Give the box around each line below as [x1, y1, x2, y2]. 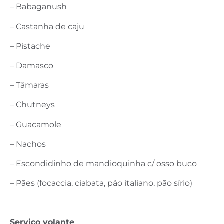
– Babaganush [10, 2, 67, 12]
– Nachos [10, 139, 46, 149]
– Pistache [10, 41, 50, 51]
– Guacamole [10, 119, 61, 129]
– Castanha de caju [10, 21, 84, 31]
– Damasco [10, 60, 53, 70]
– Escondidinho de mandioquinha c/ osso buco [10, 158, 197, 168]
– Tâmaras [10, 80, 49, 90]
